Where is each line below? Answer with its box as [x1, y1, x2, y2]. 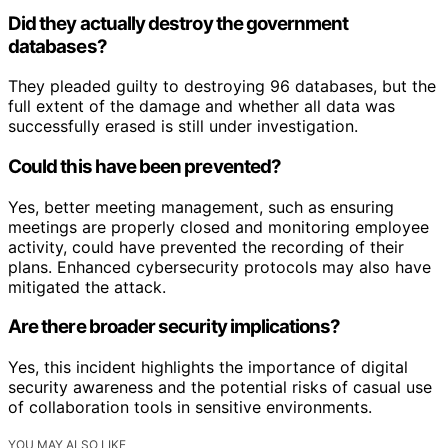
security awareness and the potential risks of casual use [8, 377, 432, 398]
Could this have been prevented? [8, 154, 281, 178]
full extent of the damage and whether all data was [8, 96, 395, 117]
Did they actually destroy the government [8, 11, 349, 35]
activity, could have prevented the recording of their [8, 236, 404, 257]
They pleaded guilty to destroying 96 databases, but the [8, 76, 436, 97]
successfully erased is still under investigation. [8, 116, 358, 137]
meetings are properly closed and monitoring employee [8, 216, 429, 237]
